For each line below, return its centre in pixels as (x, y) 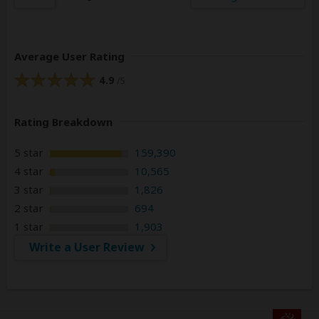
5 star (30, 153)
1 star (30, 227)
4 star (30, 171)
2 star (30, 208)
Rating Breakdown (63, 122)
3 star (30, 190)
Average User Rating (69, 57)
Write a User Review (87, 247)
